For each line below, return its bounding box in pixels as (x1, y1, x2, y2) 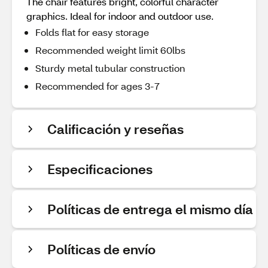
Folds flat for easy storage (35, 26, 149, 38)
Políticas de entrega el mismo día (47, 200, 253, 218)
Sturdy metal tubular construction (35, 62, 185, 74)
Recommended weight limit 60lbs (35, 44, 185, 56)
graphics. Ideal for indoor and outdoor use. (26, 10, 214, 22)
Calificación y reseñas (47, 120, 184, 138)
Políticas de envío (47, 240, 156, 258)
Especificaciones (47, 160, 153, 178)
